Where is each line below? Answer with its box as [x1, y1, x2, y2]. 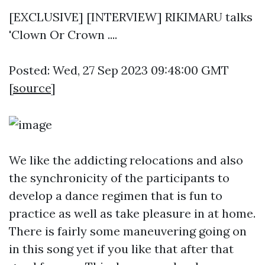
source [13, 80, 51, 95]
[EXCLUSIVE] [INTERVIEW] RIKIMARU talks [9, 9, 253, 24]
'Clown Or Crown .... [9, 27, 117, 42]
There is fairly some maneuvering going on [9, 224, 247, 238]
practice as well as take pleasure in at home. [9, 206, 256, 221]
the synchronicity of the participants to [9, 170, 230, 185]
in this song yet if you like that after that [9, 241, 234, 256]
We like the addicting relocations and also [9, 153, 243, 167]
